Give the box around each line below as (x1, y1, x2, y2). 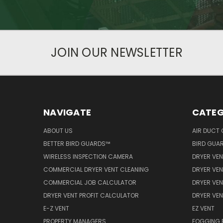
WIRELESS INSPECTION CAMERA (43, 152, 133, 161)
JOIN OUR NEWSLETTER (51, 44, 183, 61)
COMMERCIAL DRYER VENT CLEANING (43, 165, 149, 174)
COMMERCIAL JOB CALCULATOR (43, 178, 136, 187)
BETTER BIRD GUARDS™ (43, 139, 110, 148)
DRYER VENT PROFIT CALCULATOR (43, 191, 139, 200)
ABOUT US (43, 126, 73, 135)
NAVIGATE (43, 106, 91, 118)
